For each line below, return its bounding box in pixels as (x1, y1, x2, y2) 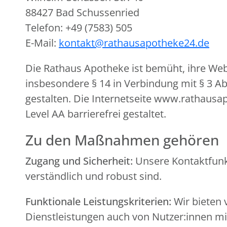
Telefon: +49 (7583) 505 (25, 21, 132, 34)
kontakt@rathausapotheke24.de (59, 36, 209, 50)
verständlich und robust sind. (25, 169, 162, 183)
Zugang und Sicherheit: (25, 154, 133, 168)
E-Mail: (25, 36, 59, 50)
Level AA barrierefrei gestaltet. (25, 107, 166, 121)
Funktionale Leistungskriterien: (25, 195, 171, 208)
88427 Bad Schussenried (25, 6, 139, 19)
